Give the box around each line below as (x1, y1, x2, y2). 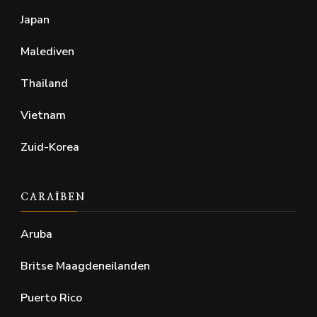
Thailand (21, 76, 68, 92)
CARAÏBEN (21, 192, 86, 203)
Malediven (21, 44, 74, 60)
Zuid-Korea (21, 139, 79, 156)
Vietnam (21, 108, 66, 124)
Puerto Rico (21, 290, 82, 306)
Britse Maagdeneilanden (21, 258, 150, 275)
